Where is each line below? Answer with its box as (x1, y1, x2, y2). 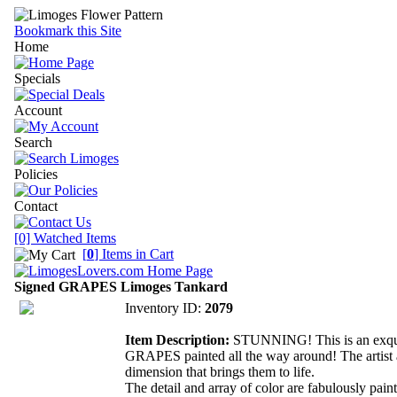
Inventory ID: (125, 300, 205, 316)
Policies (14, 167, 58, 182)
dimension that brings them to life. (125, 364, 315, 380)
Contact (14, 198, 58, 214)
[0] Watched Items (14, 230, 116, 245)
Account (14, 103, 62, 118)
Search (14, 135, 52, 150)
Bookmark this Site (14, 23, 121, 38)
